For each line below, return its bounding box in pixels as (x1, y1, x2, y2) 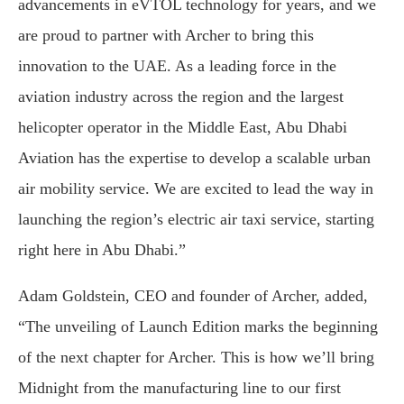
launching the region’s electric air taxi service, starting (18, 209, 374, 228)
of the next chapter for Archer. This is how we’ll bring (18, 347, 374, 366)
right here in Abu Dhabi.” (18, 240, 186, 259)
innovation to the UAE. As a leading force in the (18, 56, 336, 75)
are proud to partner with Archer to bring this (18, 25, 314, 44)
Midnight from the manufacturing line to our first (18, 378, 341, 397)
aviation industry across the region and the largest (18, 87, 344, 106)
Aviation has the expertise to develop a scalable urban (18, 148, 371, 167)
